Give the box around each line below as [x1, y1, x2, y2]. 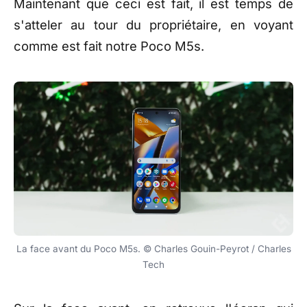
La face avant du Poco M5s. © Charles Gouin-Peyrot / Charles [16, 243, 291, 254]
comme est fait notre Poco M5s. [14, 38, 204, 53]
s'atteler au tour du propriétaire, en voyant [14, 16, 293, 32]
